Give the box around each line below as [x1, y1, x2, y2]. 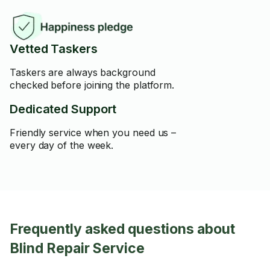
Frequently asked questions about [10, 221, 235, 237]
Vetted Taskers [10, 42, 98, 56]
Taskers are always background [10, 66, 155, 78]
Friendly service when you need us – [10, 127, 177, 139]
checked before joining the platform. [10, 79, 175, 91]
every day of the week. [10, 139, 114, 151]
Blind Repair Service [10, 240, 145, 257]
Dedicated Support [10, 102, 117, 116]
